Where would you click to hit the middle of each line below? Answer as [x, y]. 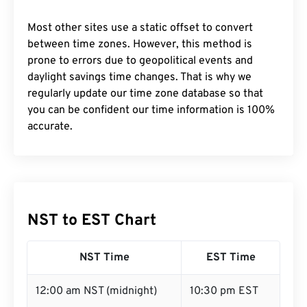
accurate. [50, 127]
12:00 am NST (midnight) [96, 291]
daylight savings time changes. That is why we [139, 77]
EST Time [231, 258]
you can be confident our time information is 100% [151, 110]
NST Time [104, 258]
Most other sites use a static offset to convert [140, 28]
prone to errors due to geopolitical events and [140, 61]
